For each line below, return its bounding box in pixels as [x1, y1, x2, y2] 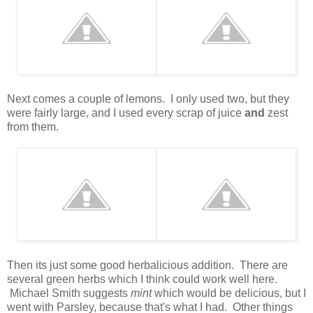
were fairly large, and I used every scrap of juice [7, 106, 245, 119]
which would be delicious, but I [152, 286, 306, 299]
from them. [7, 120, 59, 133]
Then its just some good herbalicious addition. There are [7, 259, 288, 271]
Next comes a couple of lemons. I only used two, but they [7, 92, 289, 105]
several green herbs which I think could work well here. [7, 272, 277, 285]
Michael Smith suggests [7, 286, 131, 299]
